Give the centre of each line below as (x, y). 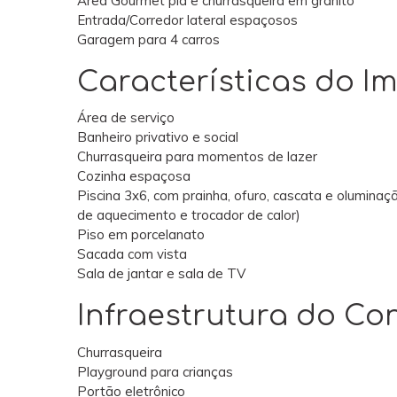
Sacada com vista (132, 254)
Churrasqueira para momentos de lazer (197, 157)
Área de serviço (126, 118)
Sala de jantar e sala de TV (161, 274)
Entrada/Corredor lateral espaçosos (189, 19)
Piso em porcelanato (141, 235)
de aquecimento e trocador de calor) (189, 215)
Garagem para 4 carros (148, 39)
